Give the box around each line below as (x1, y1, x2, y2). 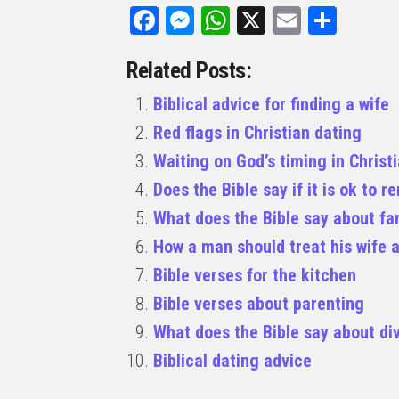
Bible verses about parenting (153, 293, 364, 314)
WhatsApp (230, 4, 343, 37)
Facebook (159, 4, 265, 37)
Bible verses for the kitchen (153, 265, 356, 286)
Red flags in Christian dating (153, 122, 362, 143)
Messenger (194, 4, 315, 37)
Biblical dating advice (153, 350, 312, 371)
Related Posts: (126, 58, 251, 84)
